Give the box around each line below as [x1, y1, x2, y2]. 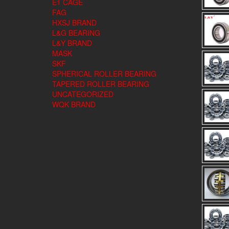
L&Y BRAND [52, 38, 92, 48]
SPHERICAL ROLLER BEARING [52, 68, 156, 79]
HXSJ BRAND [52, 17, 97, 28]
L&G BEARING [52, 28, 100, 38]
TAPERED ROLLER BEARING [52, 79, 149, 89]
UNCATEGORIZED [52, 89, 113, 99]
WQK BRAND [52, 99, 96, 109]
